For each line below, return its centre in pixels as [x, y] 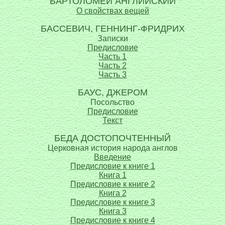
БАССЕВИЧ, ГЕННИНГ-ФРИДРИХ [113, 29]
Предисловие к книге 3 [113, 202]
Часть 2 [113, 66]
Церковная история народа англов [113, 148]
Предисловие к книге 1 [113, 166]
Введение [113, 157]
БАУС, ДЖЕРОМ [113, 92]
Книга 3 [113, 211]
